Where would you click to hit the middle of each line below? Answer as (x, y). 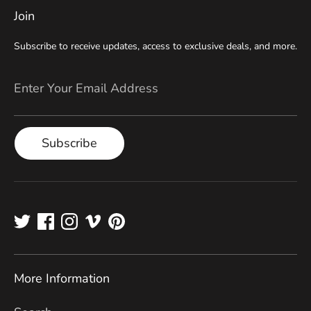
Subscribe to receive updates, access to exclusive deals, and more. (155, 46)
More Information (62, 279)
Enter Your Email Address (86, 89)
